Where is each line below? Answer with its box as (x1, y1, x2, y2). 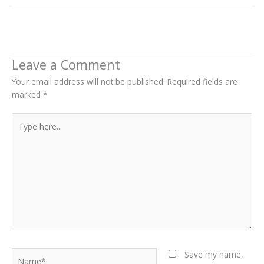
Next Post (84, 24, 123, 35)
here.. (11, 126, 32, 138)
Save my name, (184, 249, 243, 260)
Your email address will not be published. (12, 75, 165, 87)
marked (12, 88, 43, 100)
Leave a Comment (12, 55, 120, 73)
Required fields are (167, 75, 237, 87)
